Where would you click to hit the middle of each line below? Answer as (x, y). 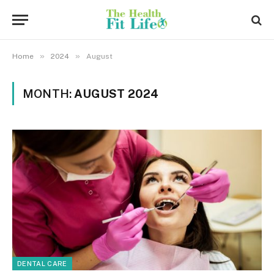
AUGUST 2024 (117, 94)
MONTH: (49, 94)
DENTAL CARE (42, 263)
